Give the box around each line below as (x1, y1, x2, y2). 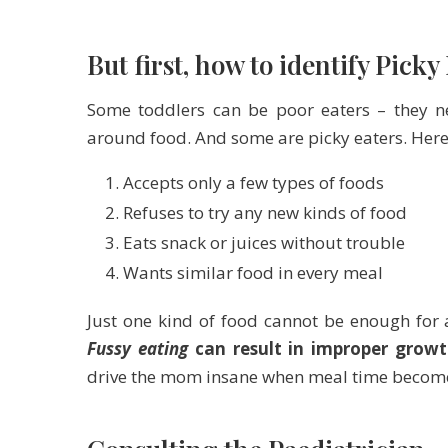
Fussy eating (87, 337, 188, 361)
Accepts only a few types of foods (123, 171, 384, 195)
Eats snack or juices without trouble (123, 231, 405, 255)
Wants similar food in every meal (123, 261, 383, 285)
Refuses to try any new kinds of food (123, 201, 407, 225)
